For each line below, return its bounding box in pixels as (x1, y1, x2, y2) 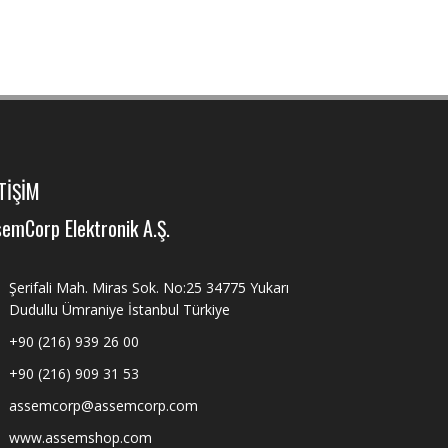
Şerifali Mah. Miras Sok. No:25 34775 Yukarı (9, 278, 289, 297)
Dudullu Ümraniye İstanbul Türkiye (9, 300, 230, 319)
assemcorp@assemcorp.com (9, 396, 198, 415)
